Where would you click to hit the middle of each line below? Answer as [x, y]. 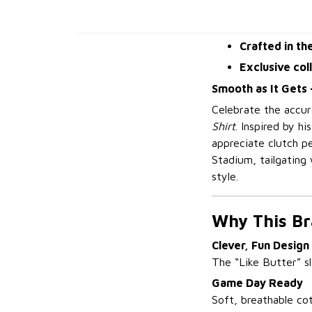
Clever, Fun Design [260, 245]
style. [225, 177]
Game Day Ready [257, 283]
